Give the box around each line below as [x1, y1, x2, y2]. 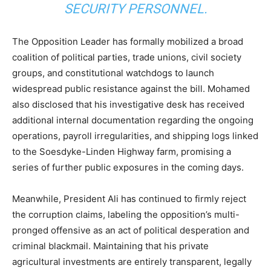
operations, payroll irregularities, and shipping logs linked [12, 129, 258, 142]
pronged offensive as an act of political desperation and [12, 224, 249, 236]
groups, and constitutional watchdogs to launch [12, 67, 214, 79]
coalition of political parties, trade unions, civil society [12, 51, 241, 63]
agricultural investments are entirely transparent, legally [12, 255, 252, 267]
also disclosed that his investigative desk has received [12, 98, 244, 110]
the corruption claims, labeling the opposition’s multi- [12, 208, 240, 220]
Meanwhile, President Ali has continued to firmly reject [12, 192, 246, 204]
